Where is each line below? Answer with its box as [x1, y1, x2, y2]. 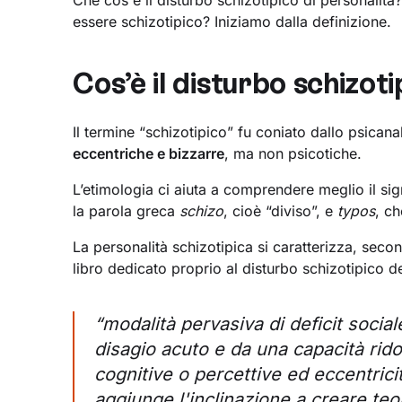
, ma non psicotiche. [224, 144, 363, 162]
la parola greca [73, 202, 180, 220]
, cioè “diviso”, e [223, 202, 338, 220]
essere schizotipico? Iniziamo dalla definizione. [73, 13, 392, 31]
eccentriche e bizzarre [73, 144, 225, 162]
